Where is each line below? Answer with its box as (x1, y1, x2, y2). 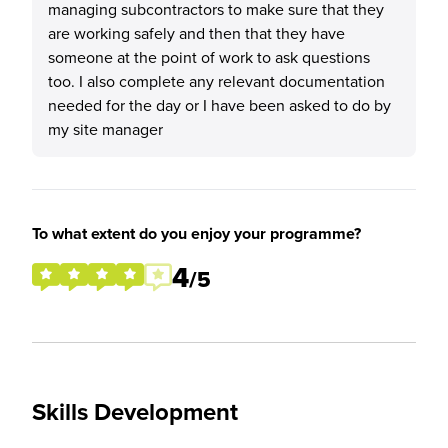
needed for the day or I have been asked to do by (48, 94, 391, 116)
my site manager (48, 118, 163, 140)
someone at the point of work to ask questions (48, 46, 370, 68)
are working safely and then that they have (48, 22, 345, 44)
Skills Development (32, 394, 238, 429)
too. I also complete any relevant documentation (48, 70, 385, 92)
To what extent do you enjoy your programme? (32, 222, 361, 245)
